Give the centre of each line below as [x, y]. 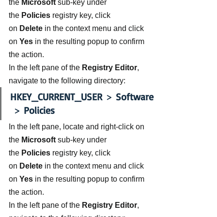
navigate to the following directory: [67, 81]
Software [135, 97]
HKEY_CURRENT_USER [56, 97]
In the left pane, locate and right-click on [77, 127]
